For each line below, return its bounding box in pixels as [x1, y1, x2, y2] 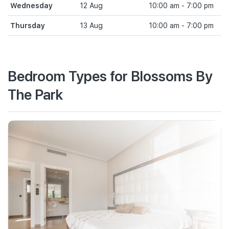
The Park [8, 84, 63, 103]
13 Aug [79, 21, 103, 30]
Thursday [10, 21, 45, 30]
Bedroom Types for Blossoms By [8, 66, 213, 85]
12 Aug [79, 2, 103, 10]
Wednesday [10, 2, 53, 10]
